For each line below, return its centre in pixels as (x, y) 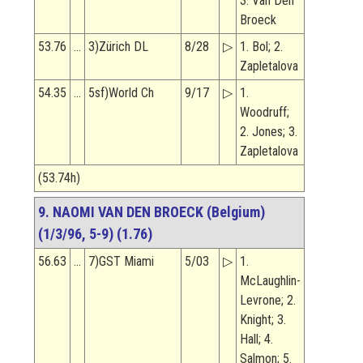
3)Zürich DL (118, 47)
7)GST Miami (121, 262)
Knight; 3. (263, 320)
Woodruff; (265, 113)
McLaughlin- (270, 281)
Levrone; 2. (268, 301)
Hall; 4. (256, 340)
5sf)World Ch (121, 93)
